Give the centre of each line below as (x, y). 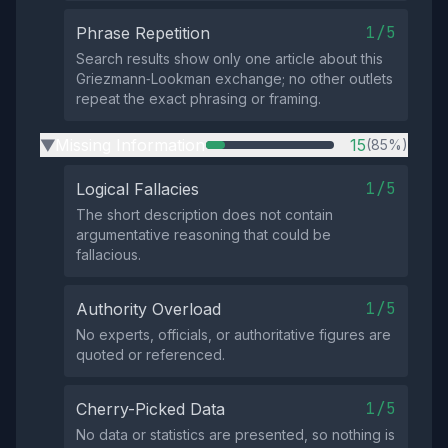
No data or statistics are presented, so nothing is (235, 434)
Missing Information (130, 145)
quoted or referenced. (150, 354)
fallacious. (108, 254)
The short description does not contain (204, 214)
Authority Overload (148, 309)
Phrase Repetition (143, 33)
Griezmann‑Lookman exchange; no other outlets (234, 78)
